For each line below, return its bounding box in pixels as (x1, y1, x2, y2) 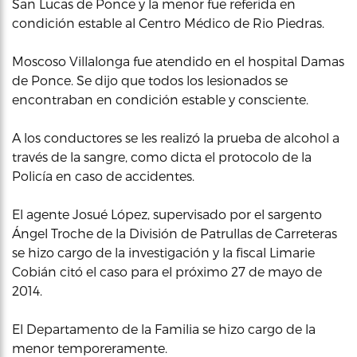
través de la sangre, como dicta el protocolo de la (12, 148, 312, 164)
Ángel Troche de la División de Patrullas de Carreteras (12, 225, 337, 241)
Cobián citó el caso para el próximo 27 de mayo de (12, 263, 322, 279)
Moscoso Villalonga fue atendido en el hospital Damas (12, 53, 344, 69)
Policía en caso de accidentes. (12, 167, 194, 183)
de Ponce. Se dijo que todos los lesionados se (12, 72, 288, 88)
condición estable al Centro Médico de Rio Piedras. (12, 14, 324, 30)
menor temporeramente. (12, 339, 167, 355)
